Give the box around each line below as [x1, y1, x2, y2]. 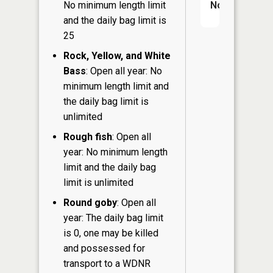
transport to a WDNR [63, 257, 151, 269]
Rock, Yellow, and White [63, 49, 171, 62]
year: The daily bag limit [63, 211, 163, 224]
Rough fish [63, 130, 112, 143]
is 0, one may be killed [63, 227, 158, 239]
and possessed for [63, 242, 145, 254]
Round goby [63, 196, 117, 208]
